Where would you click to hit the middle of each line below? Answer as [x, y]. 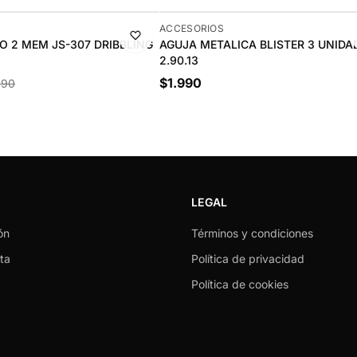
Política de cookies [240, 284]
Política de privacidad [248, 259]
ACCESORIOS [192, 28]
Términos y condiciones [252, 233]
